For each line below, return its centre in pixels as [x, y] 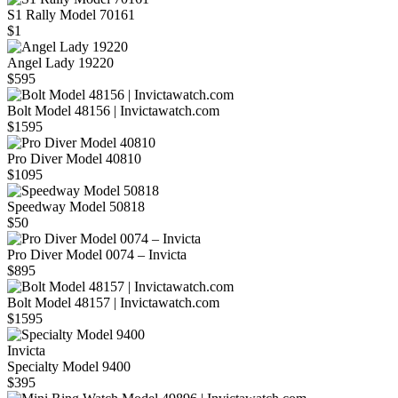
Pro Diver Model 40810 [74, 159]
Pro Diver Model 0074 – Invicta [97, 255]
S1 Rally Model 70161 [71, 15]
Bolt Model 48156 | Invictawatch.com [113, 111]
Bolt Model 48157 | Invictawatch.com [113, 303]
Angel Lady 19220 [60, 63]
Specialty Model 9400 [69, 367]
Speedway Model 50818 [76, 207]
